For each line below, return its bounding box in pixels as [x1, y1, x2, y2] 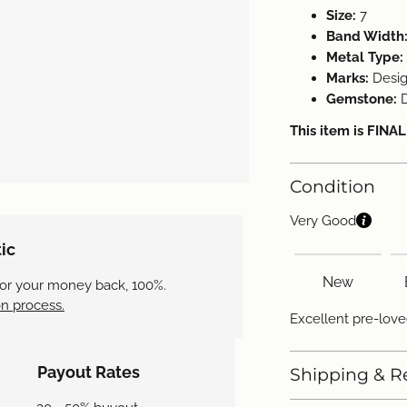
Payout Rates [36, 363, 140, 382]
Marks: [325, 69, 372, 86]
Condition [289, 175, 375, 197]
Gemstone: [325, 90, 401, 107]
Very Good [289, 212, 356, 229]
